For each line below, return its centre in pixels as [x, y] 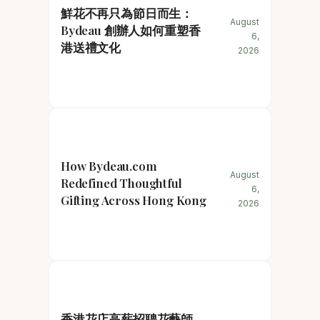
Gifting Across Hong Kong [134, 200]
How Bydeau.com [109, 165]
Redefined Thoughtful [121, 182]
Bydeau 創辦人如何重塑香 [131, 30]
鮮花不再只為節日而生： [127, 12]
